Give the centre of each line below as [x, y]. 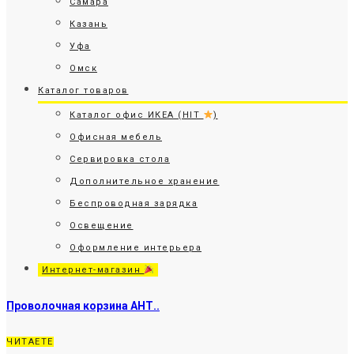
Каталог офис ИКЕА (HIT [137, 115]
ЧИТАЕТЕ [30, 342]
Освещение [102, 226]
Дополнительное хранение [145, 181]
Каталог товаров [83, 90]
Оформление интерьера [136, 248]
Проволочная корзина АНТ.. [83, 305]
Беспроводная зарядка [134, 203]
